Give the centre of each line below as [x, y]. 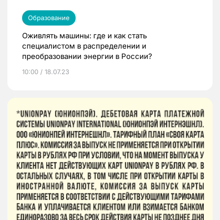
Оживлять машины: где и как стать [84, 36]
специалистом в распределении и [84, 46]
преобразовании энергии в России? [87, 56]
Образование [49, 18]
